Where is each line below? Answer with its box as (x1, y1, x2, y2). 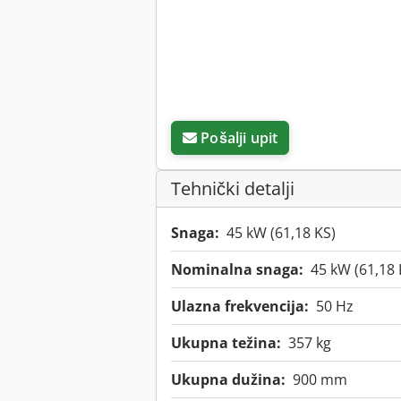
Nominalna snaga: (171, 260, 303, 280)
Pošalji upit (200, 128, 278, 149)
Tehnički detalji (171, 176, 294, 201)
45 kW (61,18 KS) (226, 223, 336, 243)
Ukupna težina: (171, 333, 281, 354)
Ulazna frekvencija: (171, 296, 309, 317)
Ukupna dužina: (171, 370, 286, 390)
